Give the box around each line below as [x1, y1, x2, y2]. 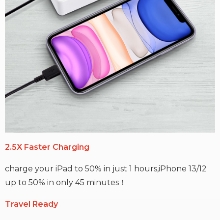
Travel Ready [5, 199, 58, 209]
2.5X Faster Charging [5, 142, 89, 152]
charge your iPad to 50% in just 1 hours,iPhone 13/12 [5, 164, 207, 174]
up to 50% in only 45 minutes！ [5, 178, 127, 188]
